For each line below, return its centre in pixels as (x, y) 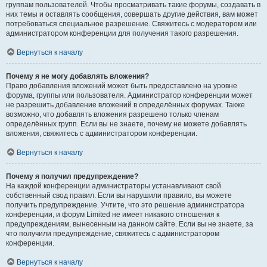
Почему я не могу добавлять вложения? (77, 76)
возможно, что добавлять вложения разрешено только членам (112, 114)
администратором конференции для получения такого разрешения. (122, 33)
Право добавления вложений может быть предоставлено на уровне (122, 86)
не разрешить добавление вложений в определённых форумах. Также (125, 105)
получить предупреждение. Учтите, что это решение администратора (125, 205)
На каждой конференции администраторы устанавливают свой (114, 186)
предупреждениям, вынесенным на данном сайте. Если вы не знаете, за (130, 224)
